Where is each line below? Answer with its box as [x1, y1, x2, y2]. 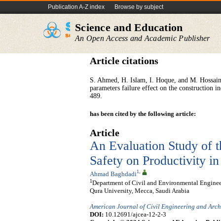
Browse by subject [114, 3, 163, 10]
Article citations [90, 56, 158, 66]
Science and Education [75, 21, 183, 34]
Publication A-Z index [48, 3, 105, 10]
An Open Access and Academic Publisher [75, 34, 210, 42]
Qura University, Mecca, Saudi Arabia [90, 187, 189, 195]
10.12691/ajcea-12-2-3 [104, 211, 166, 219]
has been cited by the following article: [90, 110, 196, 117]
